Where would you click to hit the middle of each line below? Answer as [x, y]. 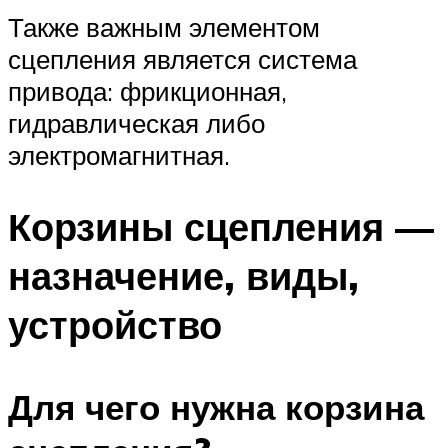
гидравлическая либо [136, 122]
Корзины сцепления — [221, 227]
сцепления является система [182, 58]
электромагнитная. [122, 154]
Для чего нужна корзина [216, 406]
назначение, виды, [183, 276]
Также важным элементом [164, 26]
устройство [115, 325]
